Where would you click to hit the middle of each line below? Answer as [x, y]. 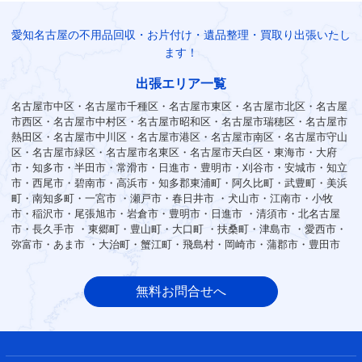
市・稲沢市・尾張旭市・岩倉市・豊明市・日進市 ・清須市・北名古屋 [176, 214]
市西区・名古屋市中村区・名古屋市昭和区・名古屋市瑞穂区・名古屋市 [179, 122]
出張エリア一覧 [181, 84]
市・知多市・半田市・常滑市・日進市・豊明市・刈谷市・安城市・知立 [179, 168]
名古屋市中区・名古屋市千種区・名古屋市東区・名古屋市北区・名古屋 [179, 107]
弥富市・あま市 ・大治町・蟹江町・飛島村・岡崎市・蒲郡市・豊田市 [176, 245]
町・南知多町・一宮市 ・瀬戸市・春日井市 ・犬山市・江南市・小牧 [172, 199]
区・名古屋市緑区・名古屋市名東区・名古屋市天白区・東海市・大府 [174, 153]
